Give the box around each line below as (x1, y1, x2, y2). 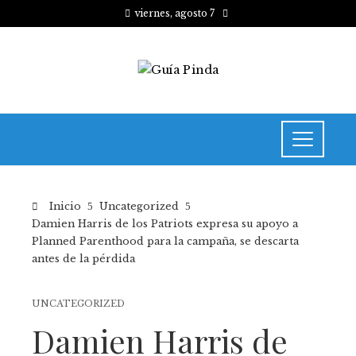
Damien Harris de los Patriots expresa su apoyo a (32, 217, 298, 230)
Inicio (46, 199, 81, 212)
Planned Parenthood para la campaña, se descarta (32, 234, 299, 247)
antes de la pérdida (32, 252, 135, 265)
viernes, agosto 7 (133, 7, 215, 19)
